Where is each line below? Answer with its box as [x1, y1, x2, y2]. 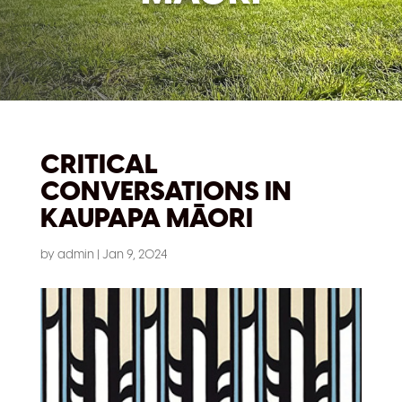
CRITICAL [39, 151, 158, 180]
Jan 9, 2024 [101, 248, 168, 262]
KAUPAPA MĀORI [39, 205, 253, 234]
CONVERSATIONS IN [39, 178, 292, 207]
